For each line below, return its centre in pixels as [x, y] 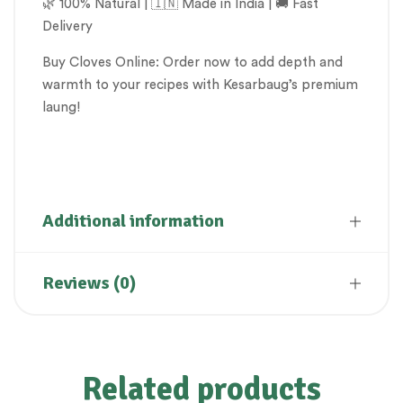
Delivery [67, 26]
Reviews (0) [89, 282]
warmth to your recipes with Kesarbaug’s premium [200, 85]
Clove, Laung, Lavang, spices [134, 143]
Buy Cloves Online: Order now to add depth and [193, 62]
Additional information [133, 220]
